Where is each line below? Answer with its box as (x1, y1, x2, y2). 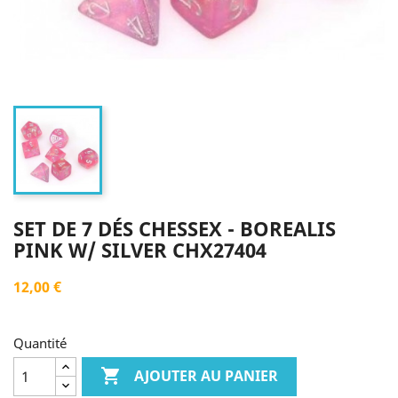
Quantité (13, 334, 67, 352)
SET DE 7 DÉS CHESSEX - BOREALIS (13, 215, 336, 242)
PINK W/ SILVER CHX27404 (13, 236, 267, 263)
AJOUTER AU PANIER (134, 366, 279, 386)
